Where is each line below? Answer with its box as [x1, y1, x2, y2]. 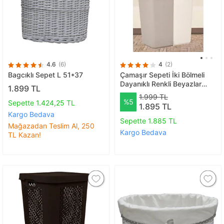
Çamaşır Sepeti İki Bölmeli [120, 70, 204, 79]
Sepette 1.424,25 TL [8, 98, 75, 107]
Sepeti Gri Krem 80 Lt [120, 88, 190, 97]
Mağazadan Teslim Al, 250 [8, 121, 94, 130]
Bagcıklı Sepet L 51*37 [8, 70, 83, 79]
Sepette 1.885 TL [120, 116, 177, 125]
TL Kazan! [8, 130, 41, 139]
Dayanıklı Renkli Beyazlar [120, 79, 201, 88]
